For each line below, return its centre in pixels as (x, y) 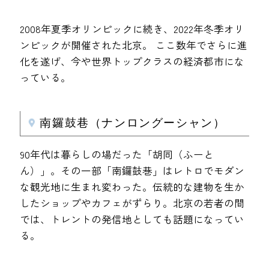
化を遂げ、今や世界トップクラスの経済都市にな (132, 61)
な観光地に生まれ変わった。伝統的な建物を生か (132, 187)
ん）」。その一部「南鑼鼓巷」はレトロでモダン (132, 171)
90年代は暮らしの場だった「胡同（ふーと (117, 155)
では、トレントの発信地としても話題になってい (132, 219)
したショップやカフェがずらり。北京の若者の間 (132, 203)
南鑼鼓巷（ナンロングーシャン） (133, 123)
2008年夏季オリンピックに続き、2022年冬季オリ (132, 29)
